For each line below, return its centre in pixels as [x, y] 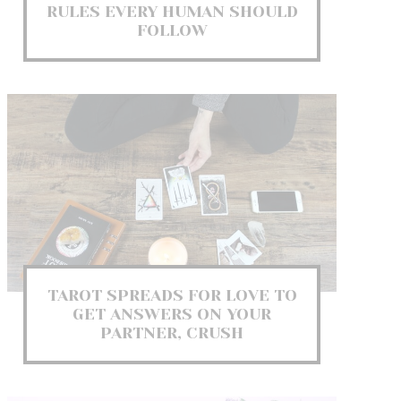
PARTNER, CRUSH [172, 333]
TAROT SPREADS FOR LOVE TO [172, 295]
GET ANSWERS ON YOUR [172, 314]
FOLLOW [172, 30]
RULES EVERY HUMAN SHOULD [172, 11]
